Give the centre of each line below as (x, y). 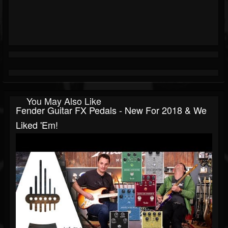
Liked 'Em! (37, 125)
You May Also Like (64, 101)
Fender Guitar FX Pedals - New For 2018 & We (111, 110)
